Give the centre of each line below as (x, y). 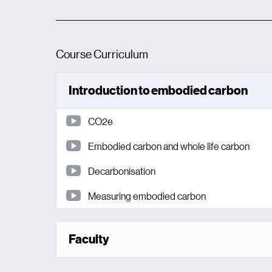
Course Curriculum (102, 53)
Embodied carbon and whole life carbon (169, 146)
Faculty (89, 239)
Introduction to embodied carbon (158, 90)
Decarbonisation (122, 171)
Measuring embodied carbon (147, 195)
